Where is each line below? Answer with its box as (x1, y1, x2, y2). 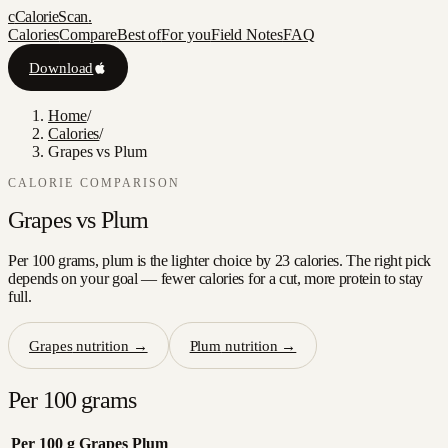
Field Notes (210, 26, 283, 43)
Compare (59, 26, 117, 43)
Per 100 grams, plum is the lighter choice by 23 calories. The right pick (8, 252, 431, 269)
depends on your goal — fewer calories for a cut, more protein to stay (8, 270, 423, 287)
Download (29, 58, 94, 76)
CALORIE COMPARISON (8, 177, 181, 190)
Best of (116, 26, 162, 43)
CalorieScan (14, 8, 89, 25)
